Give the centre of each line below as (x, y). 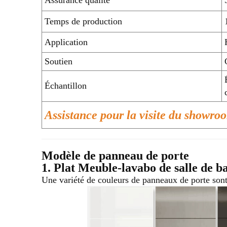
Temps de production (83, 21)
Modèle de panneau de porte (115, 155)
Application (66, 42)
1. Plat (60, 167)
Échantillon (66, 85)
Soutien (59, 61)
